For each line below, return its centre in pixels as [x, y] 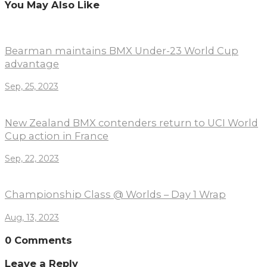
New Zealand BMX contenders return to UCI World [131, 122]
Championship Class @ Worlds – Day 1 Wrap [115, 195]
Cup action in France [57, 136]
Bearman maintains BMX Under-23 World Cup [122, 50]
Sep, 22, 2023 [32, 159]
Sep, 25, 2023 [32, 87]
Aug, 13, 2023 [32, 217]
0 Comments [38, 240]
